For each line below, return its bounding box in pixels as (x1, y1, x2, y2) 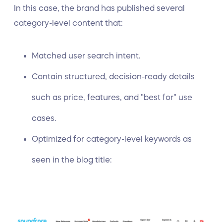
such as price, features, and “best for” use (32, 93, 192, 101)
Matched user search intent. (32, 52, 144, 59)
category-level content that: (14, 19, 124, 27)
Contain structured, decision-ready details (32, 72, 195, 80)
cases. (32, 114, 56, 122)
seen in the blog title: (32, 156, 113, 164)
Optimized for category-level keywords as (32, 135, 192, 143)
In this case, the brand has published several (14, 4, 185, 12)
